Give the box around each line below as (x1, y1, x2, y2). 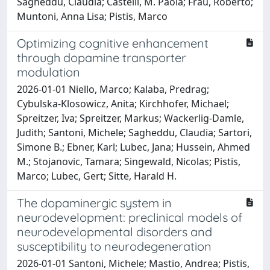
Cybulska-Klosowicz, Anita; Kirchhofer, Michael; (17, 96, 229, 110)
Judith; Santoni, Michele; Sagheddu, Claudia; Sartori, (17, 125, 252, 139)
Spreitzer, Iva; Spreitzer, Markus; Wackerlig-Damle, (17, 111, 244, 125)
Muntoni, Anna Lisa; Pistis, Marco (17, 9, 168, 23)
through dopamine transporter (17, 49, 186, 65)
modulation (17, 64, 80, 80)
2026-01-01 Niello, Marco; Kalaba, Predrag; (17, 82, 209, 96)
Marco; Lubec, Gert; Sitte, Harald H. (17, 169, 177, 183)
